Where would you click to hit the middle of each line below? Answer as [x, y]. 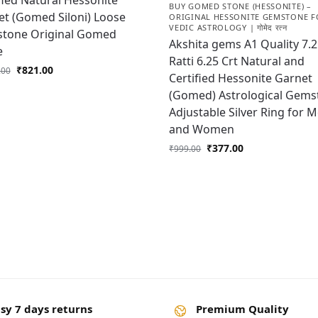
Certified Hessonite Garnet [241, 78]
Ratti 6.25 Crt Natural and [237, 61]
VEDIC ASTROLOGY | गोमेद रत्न [228, 27]
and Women [202, 129]
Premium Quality [242, 308]
